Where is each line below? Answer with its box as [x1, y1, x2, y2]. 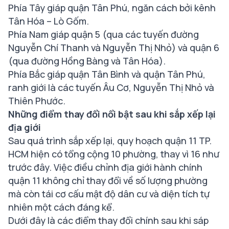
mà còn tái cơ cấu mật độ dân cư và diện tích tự [8, 188, 210, 200]
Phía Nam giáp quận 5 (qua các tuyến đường [8, 28, 199, 40]
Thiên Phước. [8, 95, 65, 107]
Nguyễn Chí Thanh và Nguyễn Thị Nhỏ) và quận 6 [8, 41, 219, 54]
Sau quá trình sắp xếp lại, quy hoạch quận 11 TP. [8, 134, 212, 147]
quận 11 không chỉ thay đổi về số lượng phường [8, 174, 208, 187]
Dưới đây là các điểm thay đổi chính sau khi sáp [8, 214, 209, 226]
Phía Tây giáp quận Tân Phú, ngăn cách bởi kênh [8, 2, 216, 14]
